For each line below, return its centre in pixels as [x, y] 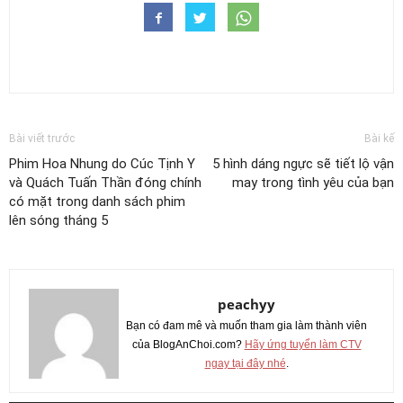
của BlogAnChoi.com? [188, 345]
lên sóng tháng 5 [58, 221]
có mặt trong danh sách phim [97, 202]
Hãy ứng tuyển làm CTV [303, 345]
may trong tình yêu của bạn [313, 183]
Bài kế [379, 139]
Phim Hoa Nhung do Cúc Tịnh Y [102, 164]
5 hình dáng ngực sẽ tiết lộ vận [303, 164]
